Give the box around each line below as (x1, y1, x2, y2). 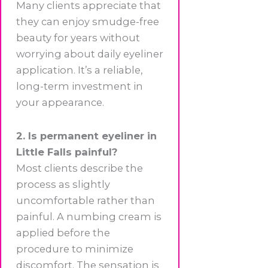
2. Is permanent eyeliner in (16, 129, 157, 142)
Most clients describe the (16, 162, 143, 174)
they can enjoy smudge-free (16, 16, 159, 28)
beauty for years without (16, 32, 140, 44)
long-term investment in (16, 80, 143, 93)
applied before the (16, 226, 110, 239)
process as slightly (16, 178, 110, 190)
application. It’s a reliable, (16, 64, 142, 77)
